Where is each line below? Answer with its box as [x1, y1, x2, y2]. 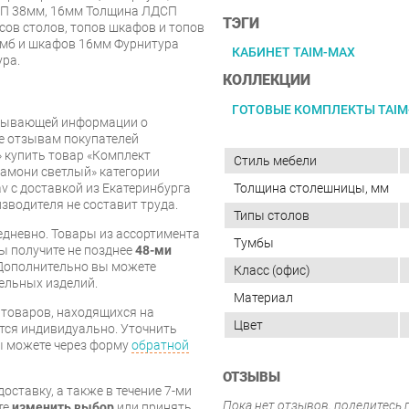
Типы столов [234, 207, 309, 223]
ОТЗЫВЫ [223, 369, 280, 386]
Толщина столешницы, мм [234, 180, 389, 195]
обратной [131, 338, 189, 353]
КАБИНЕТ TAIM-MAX [232, 44, 355, 59]
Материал [234, 289, 293, 305]
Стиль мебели [234, 152, 317, 168]
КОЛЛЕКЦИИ [223, 71, 310, 89]
